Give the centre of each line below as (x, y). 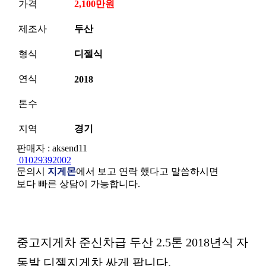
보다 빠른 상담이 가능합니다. (78, 183)
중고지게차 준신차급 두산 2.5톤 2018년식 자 (132, 242)
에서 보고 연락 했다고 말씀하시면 (147, 171)
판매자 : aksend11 (52, 148)
